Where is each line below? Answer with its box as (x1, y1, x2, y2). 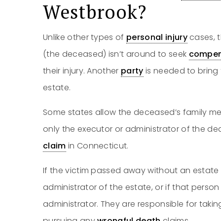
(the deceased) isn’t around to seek (43, 48, 189, 60)
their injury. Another (43, 65, 121, 76)
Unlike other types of (43, 32, 127, 43)
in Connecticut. (66, 140, 129, 151)
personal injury (126, 32, 187, 43)
